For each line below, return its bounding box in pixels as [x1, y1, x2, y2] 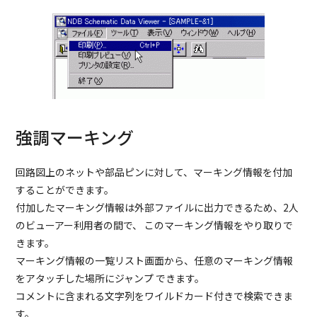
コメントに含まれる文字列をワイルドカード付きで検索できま [16, 288, 294, 303]
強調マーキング [16, 124, 134, 149]
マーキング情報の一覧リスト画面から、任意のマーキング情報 [16, 253, 294, 267]
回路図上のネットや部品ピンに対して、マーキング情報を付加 [16, 164, 293, 179]
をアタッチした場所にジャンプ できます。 [16, 270, 205, 285]
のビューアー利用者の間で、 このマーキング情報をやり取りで [16, 217, 294, 232]
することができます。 [16, 182, 115, 197]
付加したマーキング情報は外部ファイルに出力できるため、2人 [16, 200, 299, 214]
